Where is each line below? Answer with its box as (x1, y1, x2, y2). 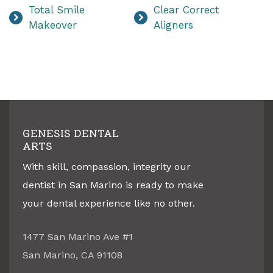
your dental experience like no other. (23, 197, 195, 210)
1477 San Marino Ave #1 (23, 231, 133, 243)
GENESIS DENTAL (23, 127, 119, 141)
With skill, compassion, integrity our (23, 161, 191, 173)
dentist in (23, 179, 69, 191)
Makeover (29, 19, 77, 32)
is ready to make (122, 179, 204, 191)
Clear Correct (153, 4, 219, 16)
